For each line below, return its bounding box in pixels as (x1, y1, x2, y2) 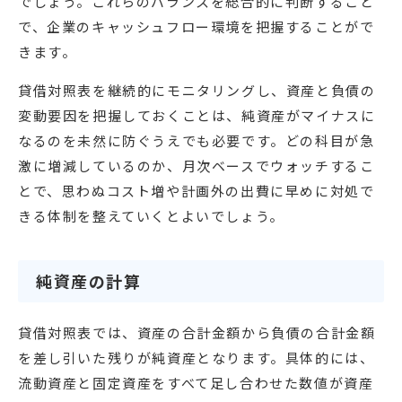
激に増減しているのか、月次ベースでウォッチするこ (18, 156, 375, 176)
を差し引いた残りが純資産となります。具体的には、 (18, 348, 375, 368)
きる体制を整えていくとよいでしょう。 (18, 206, 284, 226)
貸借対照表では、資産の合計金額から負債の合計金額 (18, 323, 376, 343)
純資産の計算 (36, 269, 142, 293)
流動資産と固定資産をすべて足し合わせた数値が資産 (18, 373, 374, 393)
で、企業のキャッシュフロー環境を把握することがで (18, 17, 375, 37)
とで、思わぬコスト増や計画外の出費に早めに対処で (18, 181, 375, 201)
